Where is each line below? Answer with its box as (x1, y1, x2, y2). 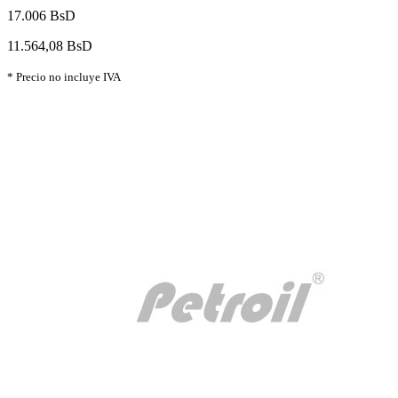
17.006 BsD (7, 7, 76, 23)
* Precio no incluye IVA (7, 69, 121, 84)
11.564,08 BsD (7, 37, 92, 53)
